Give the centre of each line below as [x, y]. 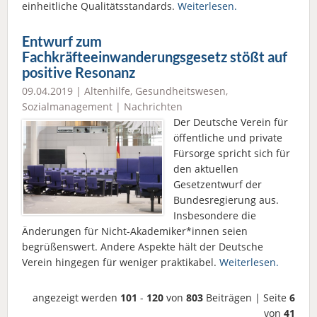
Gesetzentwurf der [218, 185]
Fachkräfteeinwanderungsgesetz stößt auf [155, 57]
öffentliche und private [228, 138]
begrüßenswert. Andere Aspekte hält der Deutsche [143, 247]
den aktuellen [206, 169]
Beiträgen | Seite [246, 298]
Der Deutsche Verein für [231, 122]
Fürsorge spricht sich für [232, 154]
